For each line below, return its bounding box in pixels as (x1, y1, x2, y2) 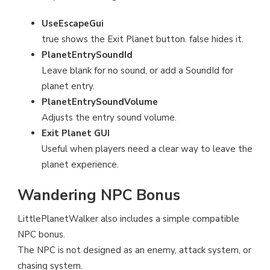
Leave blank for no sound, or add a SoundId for (42, 64, 233, 77)
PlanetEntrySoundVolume (42, 96, 158, 108)
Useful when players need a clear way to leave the (42, 143, 253, 155)
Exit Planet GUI (42, 127, 110, 140)
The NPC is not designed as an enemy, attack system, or (17, 243, 251, 256)
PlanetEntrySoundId (42, 49, 133, 61)
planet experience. (42, 159, 119, 171)
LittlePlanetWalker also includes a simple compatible (17, 212, 239, 225)
